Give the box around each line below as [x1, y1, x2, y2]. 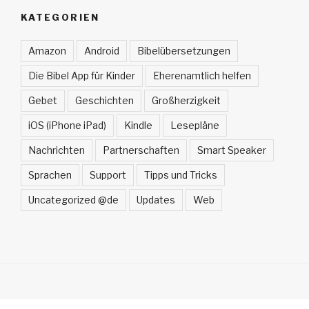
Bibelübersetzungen [137, 44, 230, 57]
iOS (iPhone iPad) [28, 119, 106, 131]
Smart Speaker [197, 143, 266, 156]
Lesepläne [170, 119, 219, 131]
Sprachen [28, 168, 72, 181]
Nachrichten [28, 143, 85, 156]
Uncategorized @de [28, 193, 119, 206]
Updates [137, 193, 175, 206]
